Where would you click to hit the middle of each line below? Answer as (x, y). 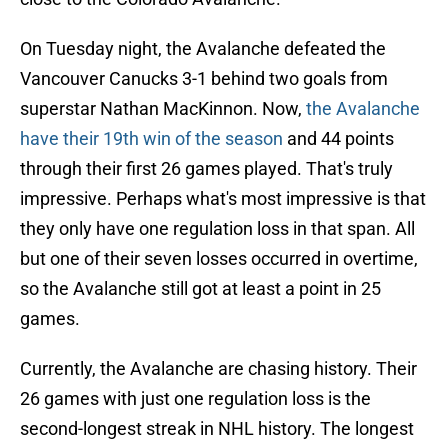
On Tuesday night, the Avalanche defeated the (203, 49)
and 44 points (338, 139)
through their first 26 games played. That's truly (206, 169)
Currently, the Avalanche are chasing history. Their (218, 369)
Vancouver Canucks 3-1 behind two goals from (204, 79)
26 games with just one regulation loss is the (195, 399)
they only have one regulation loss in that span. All (217, 229)
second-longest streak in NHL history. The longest (217, 429)
